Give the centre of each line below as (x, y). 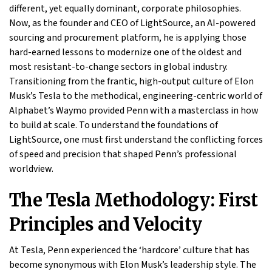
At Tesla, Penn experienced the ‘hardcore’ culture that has (129, 250)
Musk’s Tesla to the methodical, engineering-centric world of (136, 96)
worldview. (31, 169)
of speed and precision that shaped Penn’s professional (123, 155)
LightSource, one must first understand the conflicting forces (136, 140)
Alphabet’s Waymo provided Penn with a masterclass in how (134, 111)
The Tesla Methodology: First (134, 201)
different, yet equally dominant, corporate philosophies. (125, 9)
